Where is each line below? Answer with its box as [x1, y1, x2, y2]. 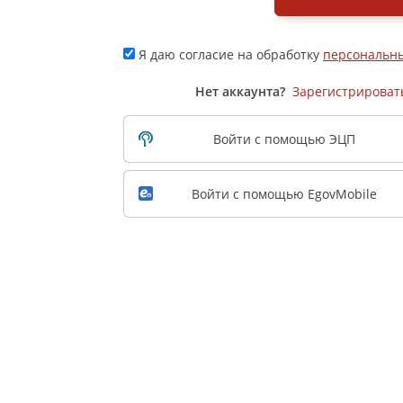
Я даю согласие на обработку [139, 45, 323, 63]
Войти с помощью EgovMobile [192, 184, 377, 202]
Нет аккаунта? [194, 82, 285, 100]
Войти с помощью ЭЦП [213, 130, 355, 148]
